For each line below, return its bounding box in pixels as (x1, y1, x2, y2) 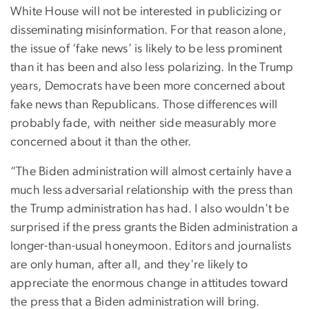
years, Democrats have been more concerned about (10, 80, 286, 93)
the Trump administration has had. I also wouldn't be (10, 203, 289, 216)
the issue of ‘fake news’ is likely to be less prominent (10, 43, 283, 56)
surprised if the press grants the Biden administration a (10, 221, 298, 235)
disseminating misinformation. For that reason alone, (10, 24, 286, 37)
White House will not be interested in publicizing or (10, 6, 281, 19)
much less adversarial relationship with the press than (10, 184, 293, 197)
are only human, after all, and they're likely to (10, 259, 248, 272)
